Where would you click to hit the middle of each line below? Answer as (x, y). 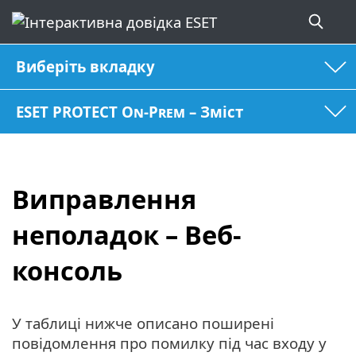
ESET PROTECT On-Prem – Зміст (130, 111)
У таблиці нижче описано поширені (143, 323)
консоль (67, 271)
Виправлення (104, 199)
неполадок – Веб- (127, 235)
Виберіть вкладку (86, 67)
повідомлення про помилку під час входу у (169, 342)
